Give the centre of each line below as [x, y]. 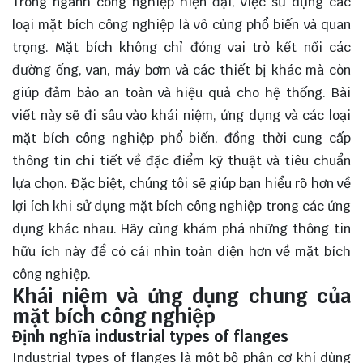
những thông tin [298, 229]
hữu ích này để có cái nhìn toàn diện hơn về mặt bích [181, 252]
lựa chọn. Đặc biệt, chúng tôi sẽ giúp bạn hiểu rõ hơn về [181, 184]
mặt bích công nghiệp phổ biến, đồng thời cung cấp [181, 139]
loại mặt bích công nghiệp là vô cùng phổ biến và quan [181, 25]
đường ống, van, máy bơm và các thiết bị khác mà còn [181, 70]
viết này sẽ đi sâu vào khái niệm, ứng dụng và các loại [181, 116]
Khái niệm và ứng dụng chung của [181, 297]
